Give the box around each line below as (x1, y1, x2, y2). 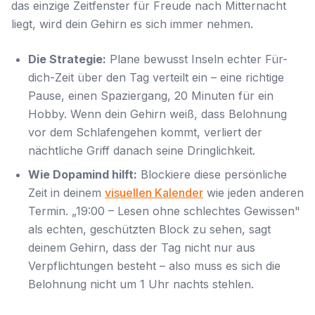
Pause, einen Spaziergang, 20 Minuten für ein (28, 89, 274, 103)
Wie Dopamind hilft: (28, 167, 137, 181)
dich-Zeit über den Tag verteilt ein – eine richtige (28, 70, 284, 84)
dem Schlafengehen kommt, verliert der (46, 125, 262, 139)
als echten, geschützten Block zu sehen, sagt (28, 222, 271, 236)
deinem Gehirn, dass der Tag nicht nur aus (28, 240, 255, 255)
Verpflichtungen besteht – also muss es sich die (28, 259, 281, 273)
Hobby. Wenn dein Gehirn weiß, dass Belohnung (28, 107, 287, 121)
